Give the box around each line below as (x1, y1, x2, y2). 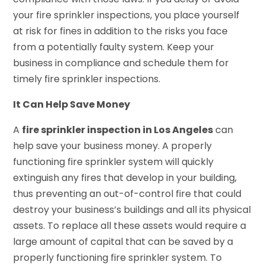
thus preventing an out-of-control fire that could (13, 186, 242, 201)
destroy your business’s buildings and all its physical (13, 202, 251, 216)
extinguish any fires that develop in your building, (13, 170, 237, 185)
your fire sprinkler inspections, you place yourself (13, 8, 240, 22)
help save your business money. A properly (13, 138, 212, 153)
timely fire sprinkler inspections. (13, 72, 161, 86)
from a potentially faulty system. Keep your (13, 40, 215, 54)
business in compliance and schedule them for (13, 56, 230, 70)
